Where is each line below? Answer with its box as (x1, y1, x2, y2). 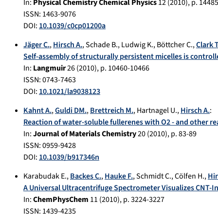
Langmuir (33, 63, 66, 74)
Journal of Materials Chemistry (33, 128, 136, 140)
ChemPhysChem (33, 194, 89, 205)
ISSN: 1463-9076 (23, 9, 76, 20)
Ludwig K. (121, 39, 153, 51)
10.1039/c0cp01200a (39, 20, 106, 32)
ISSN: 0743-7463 (23, 74, 76, 86)
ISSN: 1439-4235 (23, 206, 76, 217)
